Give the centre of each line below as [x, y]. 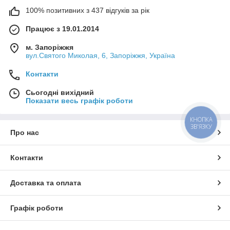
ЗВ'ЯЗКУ [201, 126]
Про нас [25, 133]
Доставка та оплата [46, 183]
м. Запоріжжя [50, 47]
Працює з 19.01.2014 [62, 29]
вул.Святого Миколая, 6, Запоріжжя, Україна [100, 56]
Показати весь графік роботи [79, 101]
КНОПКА [201, 119]
